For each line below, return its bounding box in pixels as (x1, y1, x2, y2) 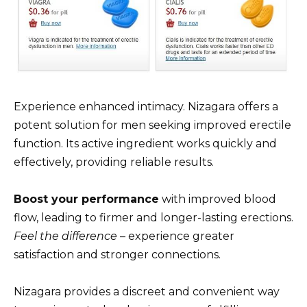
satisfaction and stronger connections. (14, 247, 221, 261)
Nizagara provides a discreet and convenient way (14, 284, 280, 298)
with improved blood (159, 192, 276, 206)
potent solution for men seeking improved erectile (14, 118, 291, 132)
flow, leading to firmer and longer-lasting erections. (14, 210, 293, 224)
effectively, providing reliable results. (14, 155, 214, 169)
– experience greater (117, 229, 234, 243)
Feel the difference (14, 229, 117, 243)
